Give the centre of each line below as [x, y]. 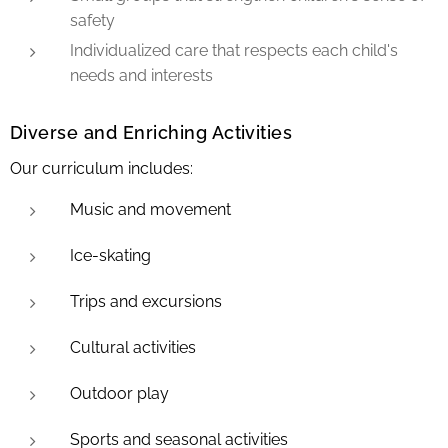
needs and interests [141, 75]
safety [92, 20]
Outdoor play [119, 393]
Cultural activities [133, 347]
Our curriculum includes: [101, 168]
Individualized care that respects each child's [234, 50]
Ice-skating [110, 255]
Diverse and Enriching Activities [151, 132]
